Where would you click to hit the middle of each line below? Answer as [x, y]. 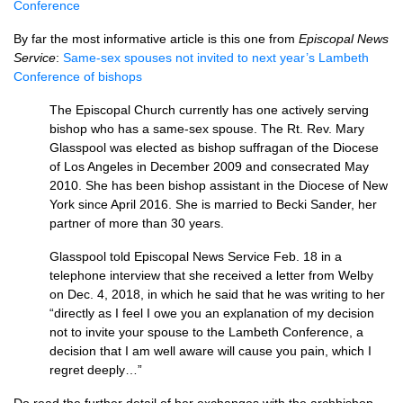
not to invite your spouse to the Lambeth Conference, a [206, 332]
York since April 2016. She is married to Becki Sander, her [213, 204]
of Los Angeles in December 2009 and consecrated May [209, 166]
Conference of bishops [78, 76]
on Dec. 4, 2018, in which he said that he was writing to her [217, 294]
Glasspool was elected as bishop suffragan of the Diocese [214, 148]
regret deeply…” [96, 370]
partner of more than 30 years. [137, 223]
